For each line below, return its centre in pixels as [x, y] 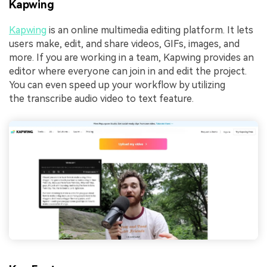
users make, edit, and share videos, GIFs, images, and [124, 44]
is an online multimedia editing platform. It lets [150, 30]
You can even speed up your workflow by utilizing [117, 85]
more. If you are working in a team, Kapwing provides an [131, 58]
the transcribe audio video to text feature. [101, 99]
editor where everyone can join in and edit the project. [128, 72]
